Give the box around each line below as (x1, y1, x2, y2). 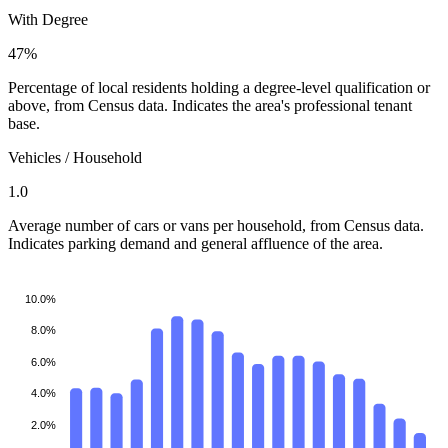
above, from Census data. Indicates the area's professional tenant (8, 96, 412, 114)
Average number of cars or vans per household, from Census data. (8, 216, 424, 234)
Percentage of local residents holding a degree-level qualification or (8, 78, 430, 96)
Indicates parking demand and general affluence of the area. (8, 234, 383, 252)
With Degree (8, 10, 88, 28)
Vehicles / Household (8, 148, 142, 166)
